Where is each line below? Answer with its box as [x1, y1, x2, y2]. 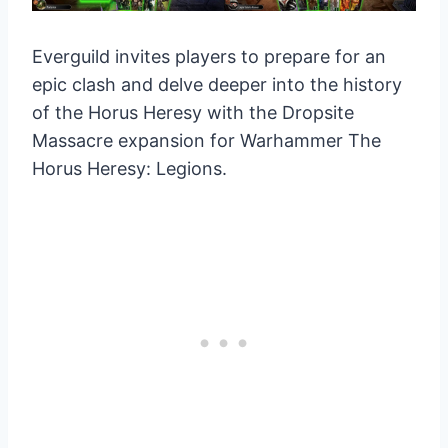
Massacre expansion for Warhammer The [32, 130, 381, 152]
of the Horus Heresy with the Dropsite [32, 102, 354, 124]
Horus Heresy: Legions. [32, 158, 227, 180]
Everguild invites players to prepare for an [32, 46, 386, 68]
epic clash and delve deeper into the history [32, 74, 402, 96]
